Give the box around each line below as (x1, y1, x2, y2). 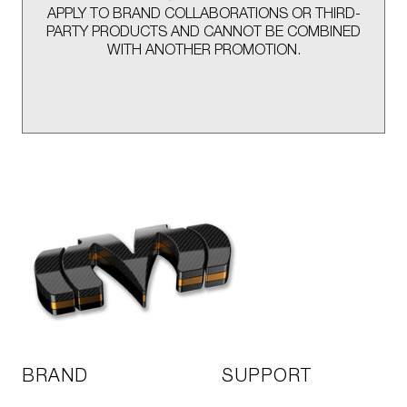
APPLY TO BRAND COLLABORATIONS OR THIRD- (46, 8, 361, 22)
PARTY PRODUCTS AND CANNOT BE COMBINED (46, 26, 361, 40)
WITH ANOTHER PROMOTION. (106, 45, 301, 58)
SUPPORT (222, 369, 312, 386)
